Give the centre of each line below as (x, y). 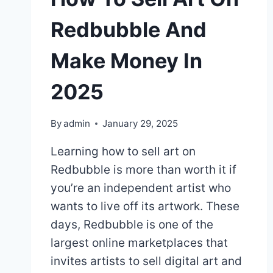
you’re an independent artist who (141, 188)
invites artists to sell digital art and (146, 261)
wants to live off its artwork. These (145, 206)
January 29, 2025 (140, 123)
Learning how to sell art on (123, 151)
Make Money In (126, 60)
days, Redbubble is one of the (132, 224)
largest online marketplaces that (139, 243)
